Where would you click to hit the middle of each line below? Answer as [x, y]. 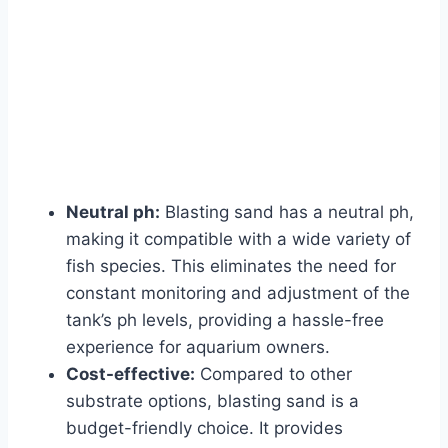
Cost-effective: [130, 374]
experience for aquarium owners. [198, 347]
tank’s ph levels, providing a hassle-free [225, 320]
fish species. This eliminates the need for [231, 266]
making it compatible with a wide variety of [238, 239]
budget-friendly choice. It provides [204, 428]
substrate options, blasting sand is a [212, 401]
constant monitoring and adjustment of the [238, 293]
